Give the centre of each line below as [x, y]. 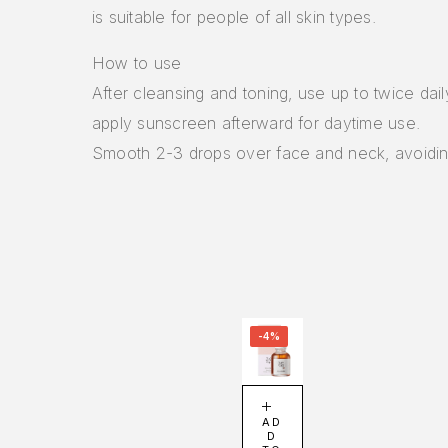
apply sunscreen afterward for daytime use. [256, 122]
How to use [137, 62]
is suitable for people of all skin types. [234, 16]
